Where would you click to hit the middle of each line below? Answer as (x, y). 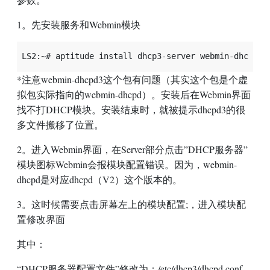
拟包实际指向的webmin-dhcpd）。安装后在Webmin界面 (134, 94)
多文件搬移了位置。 (60, 124)
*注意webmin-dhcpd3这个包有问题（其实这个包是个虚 (132, 79)
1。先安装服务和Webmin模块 (79, 24)
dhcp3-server (166, 56)
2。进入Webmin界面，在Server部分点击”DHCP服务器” (132, 149)
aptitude (75, 56)
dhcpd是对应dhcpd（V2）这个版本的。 (99, 179)
